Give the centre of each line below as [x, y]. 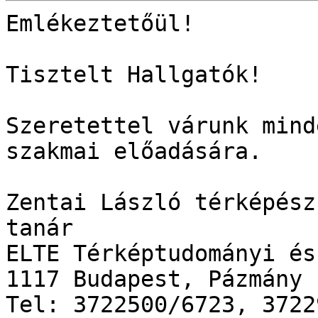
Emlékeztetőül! [100, 24]
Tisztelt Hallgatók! [134, 75]
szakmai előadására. [134, 152]
